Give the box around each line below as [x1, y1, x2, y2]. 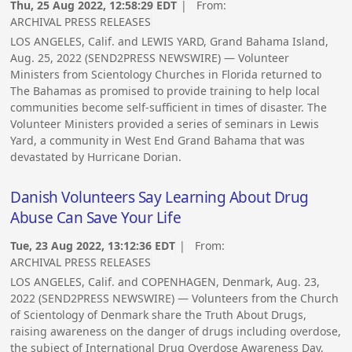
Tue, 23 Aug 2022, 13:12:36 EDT [10, 237, 176, 253]
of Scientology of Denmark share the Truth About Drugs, [10, 306, 307, 322]
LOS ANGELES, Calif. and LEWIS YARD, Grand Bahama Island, [10, 33, 329, 49]
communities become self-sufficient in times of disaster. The [10, 99, 328, 115]
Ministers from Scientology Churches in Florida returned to [10, 66, 322, 82]
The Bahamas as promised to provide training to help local [10, 82, 321, 98]
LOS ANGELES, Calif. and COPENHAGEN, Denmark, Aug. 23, [10, 273, 321, 289]
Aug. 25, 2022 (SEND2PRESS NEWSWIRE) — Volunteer [10, 49, 290, 65]
